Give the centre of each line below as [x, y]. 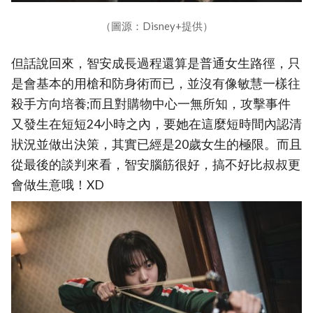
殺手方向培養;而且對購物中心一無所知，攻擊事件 [151, 104]
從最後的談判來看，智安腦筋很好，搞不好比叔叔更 [156, 165]
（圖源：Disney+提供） [156, 26]
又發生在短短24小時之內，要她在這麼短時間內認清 [156, 124]
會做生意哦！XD [58, 185]
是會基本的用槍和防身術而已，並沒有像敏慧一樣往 [156, 84]
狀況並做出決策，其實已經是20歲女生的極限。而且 [156, 145]
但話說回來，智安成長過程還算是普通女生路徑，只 [156, 64]
